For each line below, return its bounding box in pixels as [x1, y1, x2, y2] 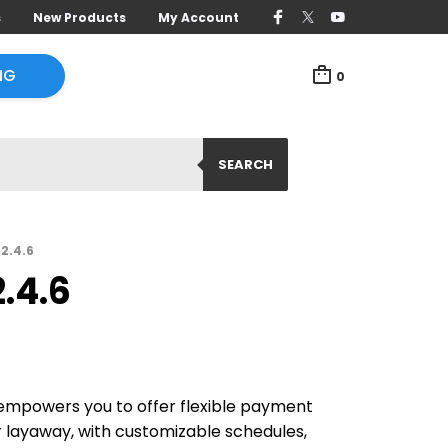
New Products [33, 9, 126, 26]
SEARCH [218, 155, 273, 174]
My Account [158, 9, 239, 26]
